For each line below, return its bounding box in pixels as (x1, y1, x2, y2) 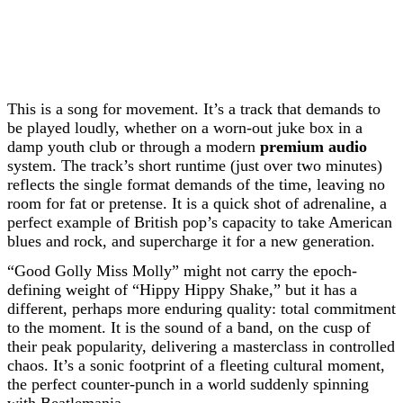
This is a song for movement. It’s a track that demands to (7, 100, 381, 118)
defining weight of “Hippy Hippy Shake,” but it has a (7, 281, 357, 299)
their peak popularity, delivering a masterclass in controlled (7, 337, 395, 355)
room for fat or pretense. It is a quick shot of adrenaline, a (7, 194, 387, 212)
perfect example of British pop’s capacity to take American (7, 213, 392, 231)
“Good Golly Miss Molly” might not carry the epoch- (7, 262, 357, 280)
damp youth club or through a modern (7, 138, 260, 156)
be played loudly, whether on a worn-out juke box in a (7, 119, 363, 137)
